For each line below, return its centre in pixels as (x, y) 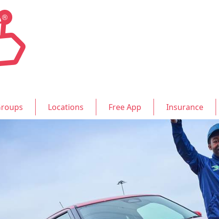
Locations (66, 107)
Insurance (185, 107)
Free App (125, 107)
